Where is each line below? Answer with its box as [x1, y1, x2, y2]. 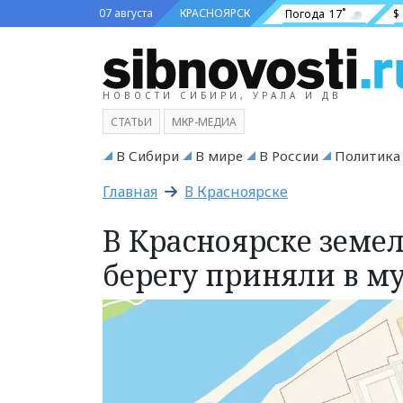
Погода [285, 5, 325, 22]
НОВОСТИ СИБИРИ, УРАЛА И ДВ [103, 88, 342, 102]
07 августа [99, 5, 153, 21]
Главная [103, 181, 157, 201]
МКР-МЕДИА [172, 113, 237, 130]
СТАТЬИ [111, 113, 152, 130]
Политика [335, 146, 400, 165]
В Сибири [116, 146, 179, 165]
